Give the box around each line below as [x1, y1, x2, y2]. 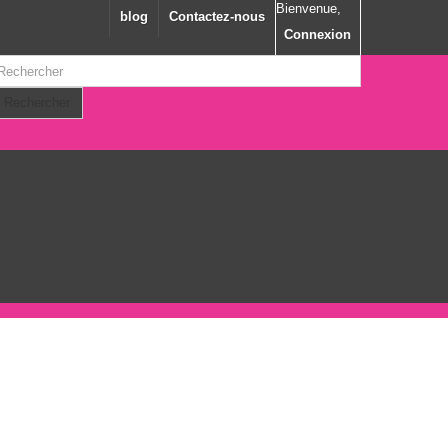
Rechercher [3, 95, 70, 110]
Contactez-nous [169, 9, 265, 24]
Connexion [284, 27, 351, 42]
